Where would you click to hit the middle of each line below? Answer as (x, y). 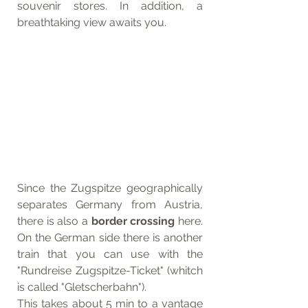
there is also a (54, 221)
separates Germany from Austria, (110, 205)
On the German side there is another (110, 238)
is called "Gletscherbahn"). (83, 287)
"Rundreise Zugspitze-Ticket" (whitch (110, 271)
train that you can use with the (110, 254)
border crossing (135, 221)
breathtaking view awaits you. (93, 23)
